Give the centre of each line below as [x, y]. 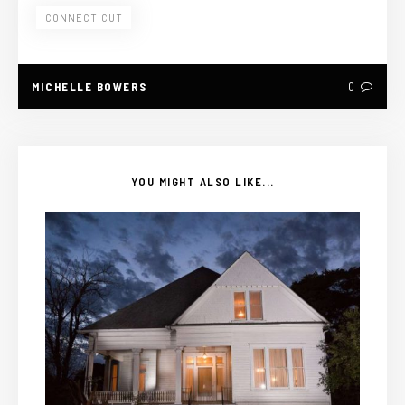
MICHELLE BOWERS [89, 86]
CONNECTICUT [84, 17]
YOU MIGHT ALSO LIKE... [202, 181]
